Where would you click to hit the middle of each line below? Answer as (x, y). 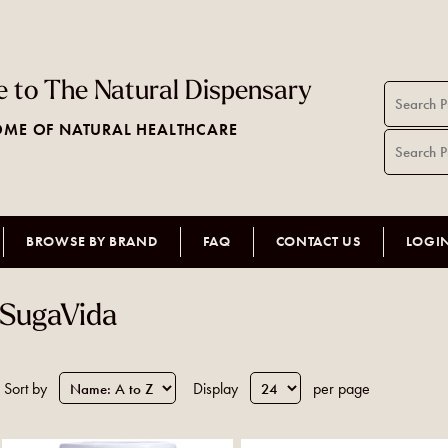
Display (215, 388)
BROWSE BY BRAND (92, 241)
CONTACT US (318, 241)
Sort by (25, 388)
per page (341, 388)
